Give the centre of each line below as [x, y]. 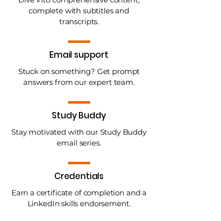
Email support [79, 55]
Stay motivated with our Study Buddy [79, 132]
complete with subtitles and [79, 11]
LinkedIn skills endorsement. [79, 203]
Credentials [79, 176]
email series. [79, 143]
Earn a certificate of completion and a [79, 193]
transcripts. [79, 21]
